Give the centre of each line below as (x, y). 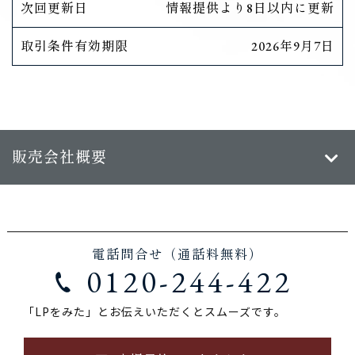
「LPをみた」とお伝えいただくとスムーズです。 (154, 312)
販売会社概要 (59, 157)
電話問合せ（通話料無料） (177, 255)
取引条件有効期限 (74, 46)
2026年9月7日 (293, 46)
